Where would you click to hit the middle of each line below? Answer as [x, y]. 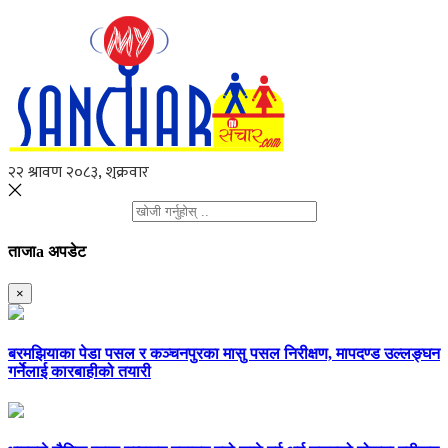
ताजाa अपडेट [47, 252]
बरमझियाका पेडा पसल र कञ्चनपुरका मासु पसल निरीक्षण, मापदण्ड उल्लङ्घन [224, 353]
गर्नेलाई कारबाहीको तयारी [79, 371]
